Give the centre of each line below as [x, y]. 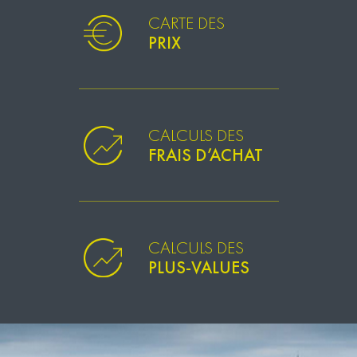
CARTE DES [186, 22]
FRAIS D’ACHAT [205, 155]
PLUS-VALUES [198, 268]
